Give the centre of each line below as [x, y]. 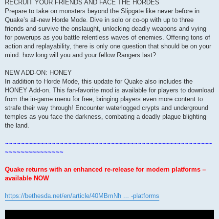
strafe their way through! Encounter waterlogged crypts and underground [107, 108]
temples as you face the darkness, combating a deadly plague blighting [106, 116]
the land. [17, 125]
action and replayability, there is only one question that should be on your [108, 46]
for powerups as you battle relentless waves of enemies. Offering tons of [108, 37]
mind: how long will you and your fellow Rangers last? [80, 55]
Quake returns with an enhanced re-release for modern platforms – [105, 169]
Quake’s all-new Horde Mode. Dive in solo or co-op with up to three [99, 20]
